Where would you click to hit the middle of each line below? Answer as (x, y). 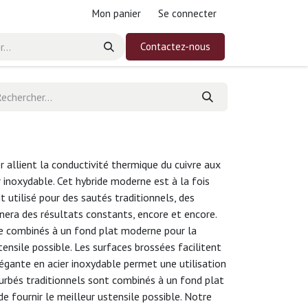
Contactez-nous (175, 46)
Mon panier (116, 13)
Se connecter (187, 13)
